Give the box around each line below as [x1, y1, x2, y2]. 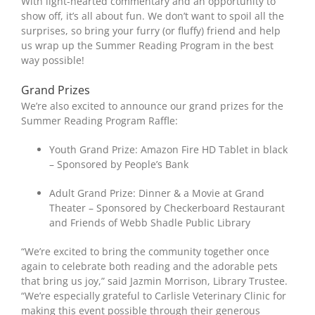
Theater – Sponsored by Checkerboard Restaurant [49, 201, 285, 214]
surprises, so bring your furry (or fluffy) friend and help [21, 24, 281, 37]
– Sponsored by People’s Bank [49, 157, 188, 171]
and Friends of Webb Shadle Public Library [49, 216, 250, 229]
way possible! [21, 53, 84, 67]
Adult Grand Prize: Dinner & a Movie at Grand [49, 186, 264, 200]
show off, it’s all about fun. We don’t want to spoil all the [21, 9, 284, 22]
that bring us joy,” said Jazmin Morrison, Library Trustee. [21, 274, 288, 288]
